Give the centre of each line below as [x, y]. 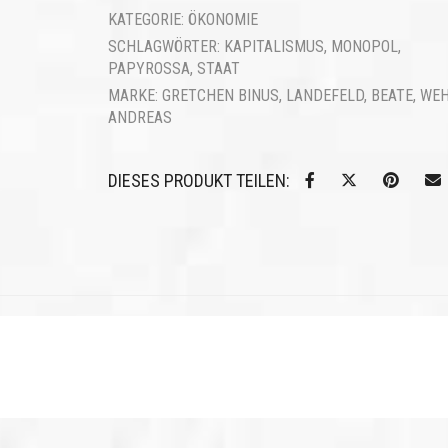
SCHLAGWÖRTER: [165, 46]
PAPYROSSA [148, 68]
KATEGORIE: [147, 19]
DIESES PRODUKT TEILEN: [198, 180]
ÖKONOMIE [222, 19]
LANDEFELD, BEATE [349, 95]
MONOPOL [364, 46]
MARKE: [134, 95]
